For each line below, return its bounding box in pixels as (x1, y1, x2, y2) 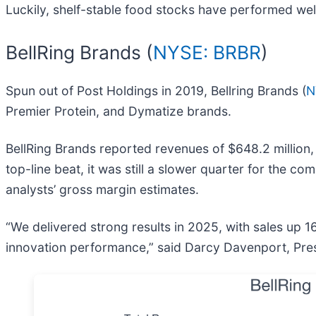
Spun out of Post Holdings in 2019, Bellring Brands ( (6, 83, 306, 98)
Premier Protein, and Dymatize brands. (6, 103, 231, 119)
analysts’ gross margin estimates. (6, 181, 199, 197)
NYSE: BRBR (153, 41, 261, 64)
